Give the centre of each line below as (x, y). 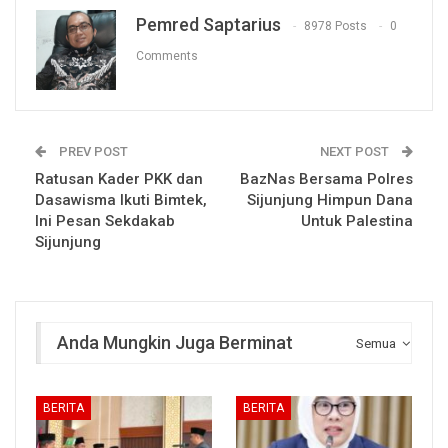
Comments (167, 56)
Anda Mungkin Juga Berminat (175, 342)
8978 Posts (335, 26)
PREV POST (92, 151)
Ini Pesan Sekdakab (105, 220)
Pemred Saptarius (208, 24)
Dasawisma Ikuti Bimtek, (121, 199)
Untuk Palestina (357, 220)
